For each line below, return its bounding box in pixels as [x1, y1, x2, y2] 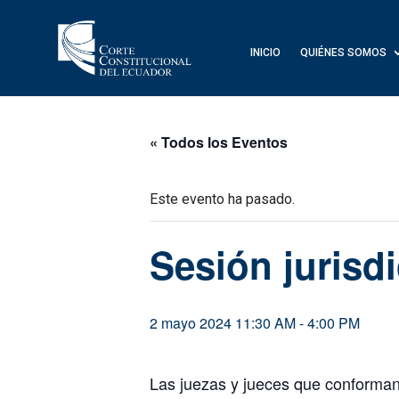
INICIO [249, 46, 281, 59]
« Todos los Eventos [150, 132, 288, 153]
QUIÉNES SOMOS [299, 46, 387, 59]
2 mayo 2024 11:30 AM [150, 313, 296, 334]
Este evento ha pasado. [150, 191, 295, 208]
